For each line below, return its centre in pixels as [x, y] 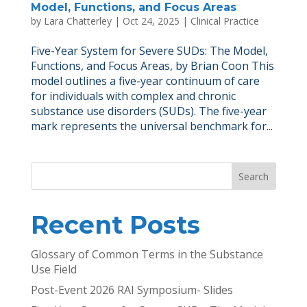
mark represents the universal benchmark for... [151, 126]
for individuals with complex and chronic [133, 96]
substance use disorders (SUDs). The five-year [148, 111]
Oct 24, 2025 [151, 21]
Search [254, 176]
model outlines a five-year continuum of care [145, 81]
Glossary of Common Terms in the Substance [147, 254]
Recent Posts [115, 225]
